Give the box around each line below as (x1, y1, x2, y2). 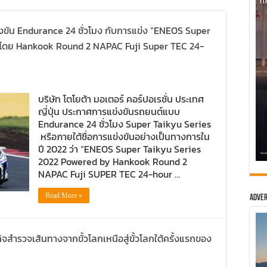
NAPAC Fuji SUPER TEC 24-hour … (38, 167, 180, 181)
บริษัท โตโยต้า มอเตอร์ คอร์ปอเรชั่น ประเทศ (38, 92, 204, 106)
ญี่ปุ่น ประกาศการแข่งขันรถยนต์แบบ (38, 104, 180, 119)
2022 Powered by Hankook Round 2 (38, 154, 187, 169)
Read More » (45, 191, 82, 200)
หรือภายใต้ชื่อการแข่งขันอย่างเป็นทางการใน (38, 129, 210, 144)
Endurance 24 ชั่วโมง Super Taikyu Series (38, 117, 211, 131)
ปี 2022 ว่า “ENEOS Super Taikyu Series (38, 142, 201, 156)
